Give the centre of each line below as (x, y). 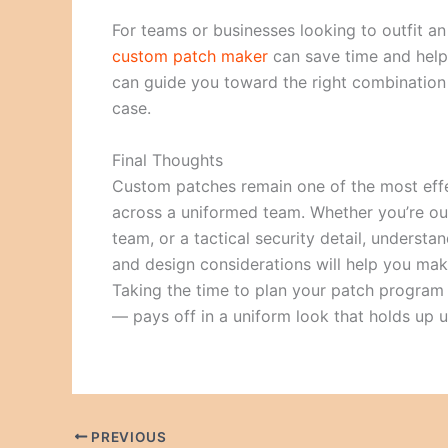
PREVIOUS (127, 436)
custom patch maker (190, 55)
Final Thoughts (167, 159)
